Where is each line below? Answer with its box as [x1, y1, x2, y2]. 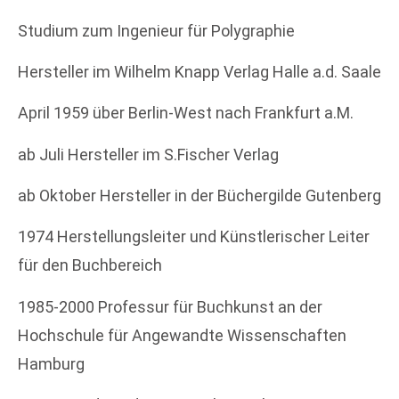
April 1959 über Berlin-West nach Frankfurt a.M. [18, 103, 354, 123]
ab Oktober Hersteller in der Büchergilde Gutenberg [18, 186, 381, 206]
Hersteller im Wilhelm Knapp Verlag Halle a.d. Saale [18, 61, 381, 81]
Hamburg [18, 354, 85, 373]
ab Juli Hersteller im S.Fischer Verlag [18, 144, 279, 164]
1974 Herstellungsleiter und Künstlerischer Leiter [18, 227, 370, 247]
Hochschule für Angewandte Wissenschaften [18, 325, 346, 345]
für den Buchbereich [18, 256, 162, 275]
